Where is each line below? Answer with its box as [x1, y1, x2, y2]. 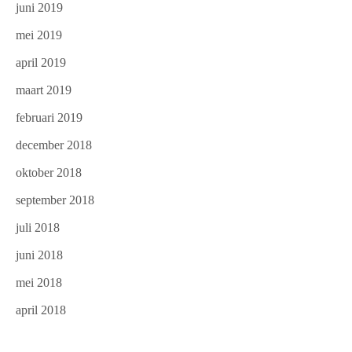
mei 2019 [16, 28, 62, 42]
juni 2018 [16, 248, 63, 262]
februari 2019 [16, 111, 82, 125]
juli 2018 [16, 221, 60, 235]
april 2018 [16, 303, 66, 317]
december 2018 [16, 138, 92, 152]
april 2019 [16, 56, 66, 70]
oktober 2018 [16, 166, 82, 180]
